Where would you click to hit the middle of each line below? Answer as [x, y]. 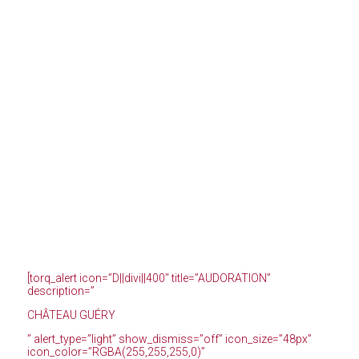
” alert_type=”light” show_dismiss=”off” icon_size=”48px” [169, 339]
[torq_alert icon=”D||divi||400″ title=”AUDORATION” [149, 278]
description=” [61, 291]
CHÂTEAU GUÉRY [71, 315]
